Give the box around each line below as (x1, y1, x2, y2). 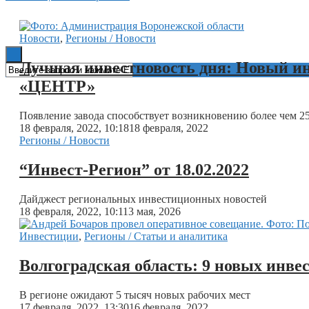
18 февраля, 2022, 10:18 (19, 122, 129, 134)
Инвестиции (19, 230, 79, 242)
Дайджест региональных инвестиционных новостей (19, 192, 267, 205)
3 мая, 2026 (128, 205, 181, 217)
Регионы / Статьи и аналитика (84, 230, 228, 242)
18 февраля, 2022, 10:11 (19, 205, 128, 217)
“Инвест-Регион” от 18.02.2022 (19, 160, 249, 179)
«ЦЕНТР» (19, 77, 95, 96)
